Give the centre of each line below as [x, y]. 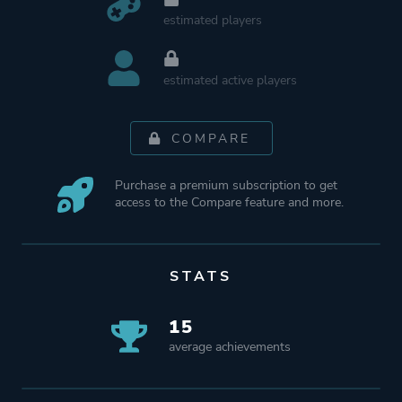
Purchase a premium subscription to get [227, 185]
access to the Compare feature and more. [230, 202]
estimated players [212, 20]
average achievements [230, 347]
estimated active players [230, 80]
